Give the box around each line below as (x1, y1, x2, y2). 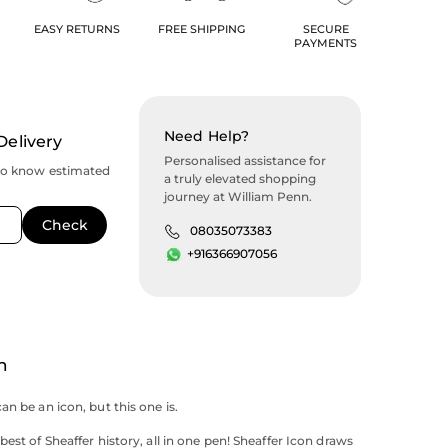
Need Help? (164, 127, 250, 146)
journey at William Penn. (164, 189, 313, 205)
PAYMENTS (294, 36, 358, 51)
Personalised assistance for (164, 153, 327, 169)
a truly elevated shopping (164, 171, 317, 187)
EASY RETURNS (33, 22, 120, 37)
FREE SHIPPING (157, 22, 245, 37)
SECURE (302, 22, 349, 37)
